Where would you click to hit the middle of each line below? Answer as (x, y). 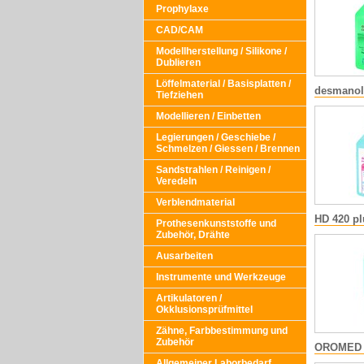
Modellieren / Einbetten (208, 116)
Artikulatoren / (189, 298)
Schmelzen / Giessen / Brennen (228, 149)
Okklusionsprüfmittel (204, 310)
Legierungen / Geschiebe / (216, 137)
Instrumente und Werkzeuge (221, 277)
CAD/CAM (180, 30)
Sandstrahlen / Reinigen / (213, 170)
